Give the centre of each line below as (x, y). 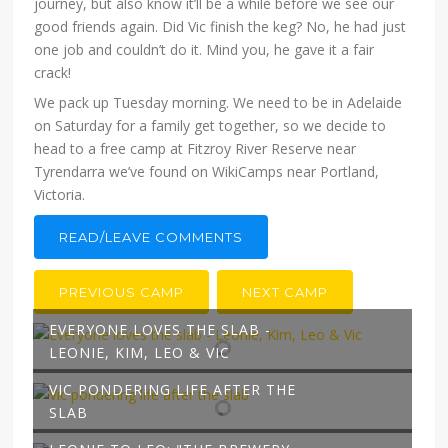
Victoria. (60, 195)
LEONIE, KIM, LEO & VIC (139, 353)
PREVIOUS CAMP (122, 292)
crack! (53, 73)
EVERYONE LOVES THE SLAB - (159, 330)
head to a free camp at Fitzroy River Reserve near (195, 149)
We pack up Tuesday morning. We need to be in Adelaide (218, 103)
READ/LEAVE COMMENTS (151, 237)
